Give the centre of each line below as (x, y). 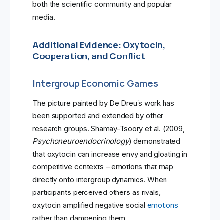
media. (44, 17)
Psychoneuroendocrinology (81, 141)
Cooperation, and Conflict (89, 56)
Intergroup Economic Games (95, 84)
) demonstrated (154, 141)
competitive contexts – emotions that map (103, 167)
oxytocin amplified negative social (90, 205)
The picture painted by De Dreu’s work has (103, 103)
